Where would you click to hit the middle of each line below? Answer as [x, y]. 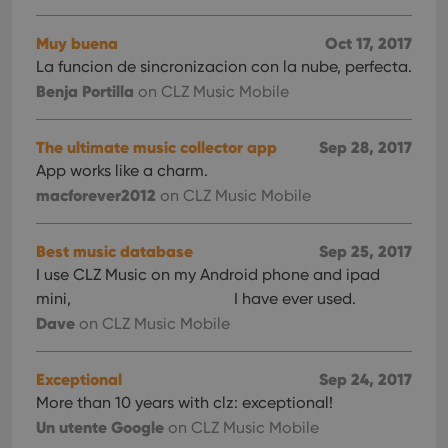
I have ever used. [293, 298]
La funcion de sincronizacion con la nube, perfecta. [224, 66]
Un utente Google [100, 427]
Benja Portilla [85, 91]
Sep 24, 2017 [365, 379]
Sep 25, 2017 [365, 251]
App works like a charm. [122, 170]
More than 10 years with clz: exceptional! [184, 402]
